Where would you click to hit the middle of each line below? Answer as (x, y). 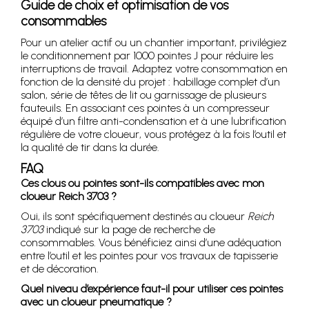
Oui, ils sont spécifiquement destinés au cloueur (134, 217)
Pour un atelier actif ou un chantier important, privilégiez (154, 43)
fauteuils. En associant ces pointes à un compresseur (145, 108)
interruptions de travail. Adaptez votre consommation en (154, 69)
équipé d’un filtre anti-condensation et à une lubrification (153, 121)
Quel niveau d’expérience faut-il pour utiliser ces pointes (152, 289)
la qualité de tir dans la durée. (90, 148)
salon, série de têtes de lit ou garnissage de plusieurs (143, 95)
